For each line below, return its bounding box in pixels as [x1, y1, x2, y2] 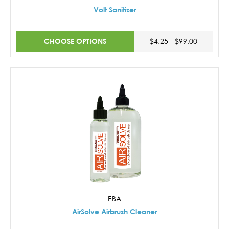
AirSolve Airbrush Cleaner [72, 207, 157, 216]
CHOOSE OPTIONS [43, 36, 106, 45]
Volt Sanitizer [93, 5, 136, 14]
